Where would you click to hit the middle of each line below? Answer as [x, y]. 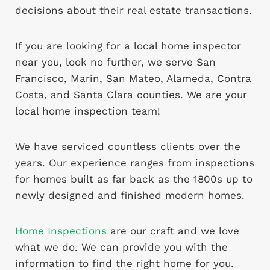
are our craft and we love [173, 231]
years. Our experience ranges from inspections [135, 163]
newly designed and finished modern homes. [130, 196]
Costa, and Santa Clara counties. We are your [131, 95]
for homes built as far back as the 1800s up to [134, 179]
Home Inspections [61, 231]
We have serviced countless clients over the [128, 147]
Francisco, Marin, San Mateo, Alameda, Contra [133, 79]
